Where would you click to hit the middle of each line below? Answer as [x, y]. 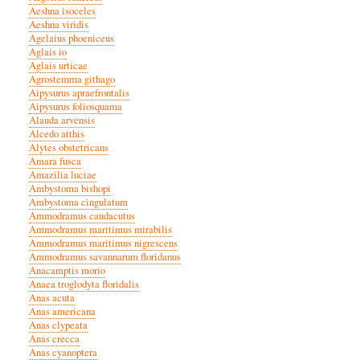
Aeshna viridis [59, 24]
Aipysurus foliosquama [76, 106]
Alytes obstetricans [69, 147]
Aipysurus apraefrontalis [79, 92]
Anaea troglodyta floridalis [84, 284]
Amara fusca [55, 161]
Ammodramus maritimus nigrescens [103, 243]
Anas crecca [54, 338]
